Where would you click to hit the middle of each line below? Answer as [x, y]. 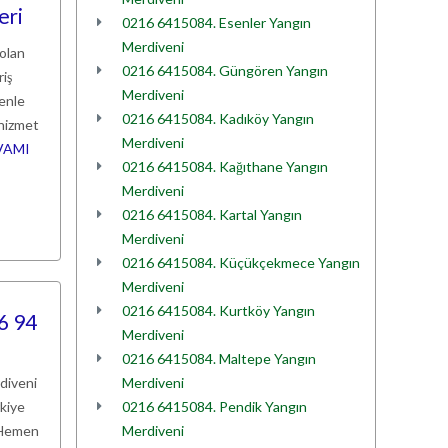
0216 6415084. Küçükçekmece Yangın [241, 262]
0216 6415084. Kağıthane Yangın [225, 166]
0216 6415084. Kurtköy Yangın [218, 310]
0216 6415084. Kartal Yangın [212, 214]
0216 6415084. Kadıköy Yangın [218, 118]
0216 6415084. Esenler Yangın [216, 22]
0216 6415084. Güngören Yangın [225, 70]
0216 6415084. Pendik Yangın [214, 406]
